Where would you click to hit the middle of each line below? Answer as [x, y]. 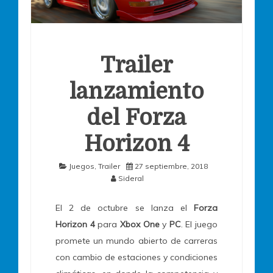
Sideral [131, 179]
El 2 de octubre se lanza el [125, 208]
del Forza [136, 118]
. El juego [199, 225]
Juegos [82, 166]
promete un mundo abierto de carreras [136, 241]
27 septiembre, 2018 [171, 166]
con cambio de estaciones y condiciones [136, 257]
